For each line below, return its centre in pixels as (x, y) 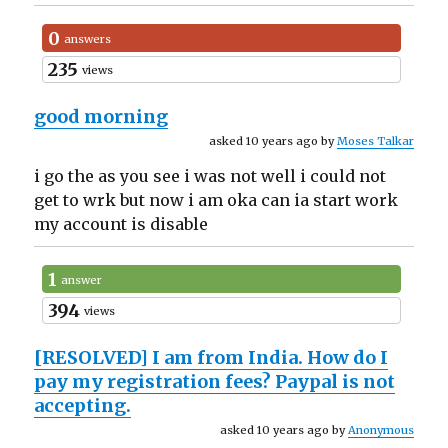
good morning (101, 117)
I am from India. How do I (270, 358)
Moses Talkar (375, 141)
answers (88, 38)
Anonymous (380, 430)
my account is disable (121, 224)
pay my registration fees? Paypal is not (215, 382)
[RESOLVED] (93, 358)
